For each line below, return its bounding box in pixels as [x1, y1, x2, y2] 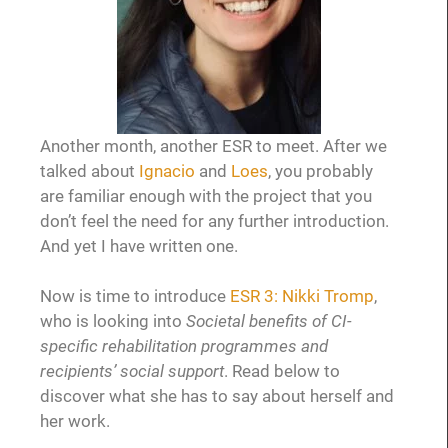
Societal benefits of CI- [186, 311, 352, 332]
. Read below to [224, 361, 340, 382]
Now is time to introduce [40, 286, 230, 307]
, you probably [268, 160, 373, 181]
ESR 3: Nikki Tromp [230, 286, 374, 307]
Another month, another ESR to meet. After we [40, 135, 387, 156]
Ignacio [139, 160, 199, 181]
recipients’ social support [40, 361, 224, 382]
